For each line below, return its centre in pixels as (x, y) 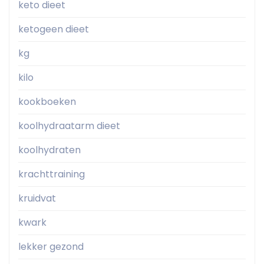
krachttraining (52, 174)
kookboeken (47, 102)
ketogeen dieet (54, 29)
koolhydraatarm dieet (69, 126)
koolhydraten (49, 150)
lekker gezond (51, 247)
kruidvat (37, 199)
